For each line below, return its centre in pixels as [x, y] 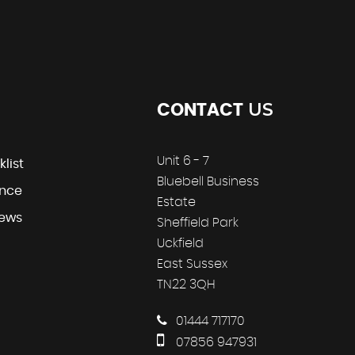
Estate [176, 202]
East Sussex [192, 263]
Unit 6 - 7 [183, 160]
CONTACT [200, 110]
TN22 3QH [186, 284]
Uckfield [180, 243]
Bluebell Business [208, 181]
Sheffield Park [198, 222]
